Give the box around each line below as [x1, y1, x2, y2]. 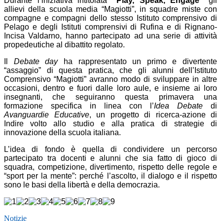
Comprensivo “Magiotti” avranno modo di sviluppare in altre [4, 75, 217, 84]
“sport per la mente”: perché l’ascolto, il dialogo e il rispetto [4, 172, 217, 181]
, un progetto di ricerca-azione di [89, 110, 217, 119]
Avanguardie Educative [4, 110, 89, 119]
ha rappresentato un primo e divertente [58, 57, 217, 66]
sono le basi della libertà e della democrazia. [4, 181, 160, 189]
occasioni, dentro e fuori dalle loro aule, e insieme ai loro [4, 84, 217, 93]
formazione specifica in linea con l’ [4, 102, 154, 110]
